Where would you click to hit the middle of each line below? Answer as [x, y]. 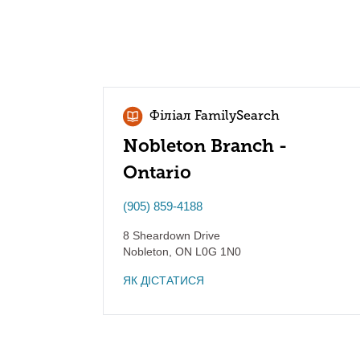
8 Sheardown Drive [172, 235]
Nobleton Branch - [205, 146]
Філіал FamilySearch [215, 117]
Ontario [157, 172]
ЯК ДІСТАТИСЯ [164, 280]
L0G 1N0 [217, 252]
